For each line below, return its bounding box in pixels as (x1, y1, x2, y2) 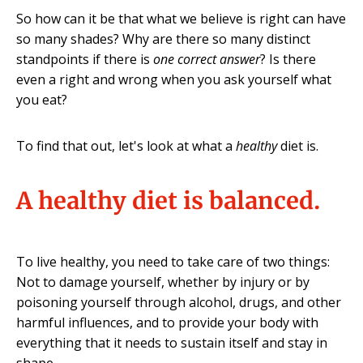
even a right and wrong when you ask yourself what (16, 70, 331, 88)
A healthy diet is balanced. (16, 186, 320, 216)
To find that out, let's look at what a (16, 137, 236, 155)
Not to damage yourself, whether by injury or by (16, 273, 310, 291)
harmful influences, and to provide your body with (16, 314, 318, 331)
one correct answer (153, 50, 260, 68)
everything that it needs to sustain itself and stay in (16, 334, 327, 352)
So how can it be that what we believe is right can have (16, 10, 346, 28)
